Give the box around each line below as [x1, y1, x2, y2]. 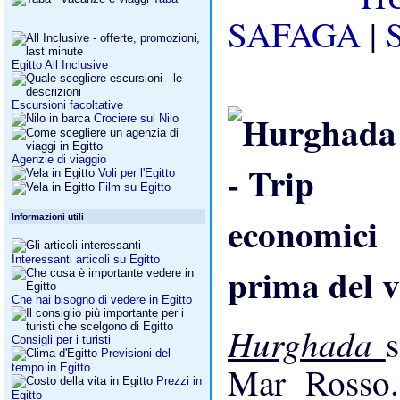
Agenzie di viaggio [12, 152, 106, 166]
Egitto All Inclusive [12, 57, 108, 71]
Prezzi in [153, 374, 202, 387]
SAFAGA [228, 11, 371, 58]
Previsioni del [97, 346, 171, 360]
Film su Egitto [95, 179, 171, 194]
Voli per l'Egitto [98, 165, 175, 179]
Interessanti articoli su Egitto [12, 253, 160, 266]
